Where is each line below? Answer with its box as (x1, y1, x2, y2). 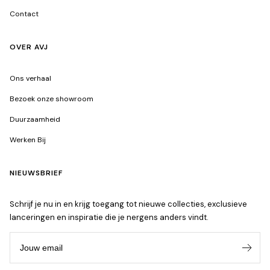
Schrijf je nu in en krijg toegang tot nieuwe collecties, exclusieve (10, 199, 247, 210)
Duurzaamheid (10, 115, 60, 125)
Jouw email (9, 231, 75, 245)
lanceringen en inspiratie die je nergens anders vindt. (10, 212, 209, 223)
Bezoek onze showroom (10, 94, 93, 104)
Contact (10, 9, 39, 19)
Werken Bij (10, 135, 46, 145)
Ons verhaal (10, 74, 51, 84)
